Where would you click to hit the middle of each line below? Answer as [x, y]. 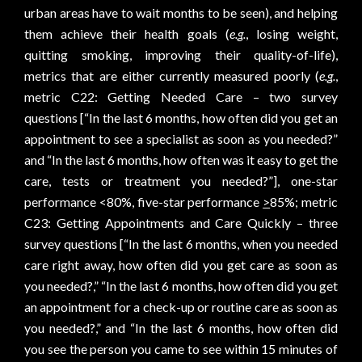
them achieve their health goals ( [127, 34]
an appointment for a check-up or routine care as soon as [181, 307]
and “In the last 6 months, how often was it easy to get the [181, 160]
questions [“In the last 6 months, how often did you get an [181, 118]
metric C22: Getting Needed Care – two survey [181, 97]
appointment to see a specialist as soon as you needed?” [181, 139]
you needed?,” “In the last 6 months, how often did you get [181, 286]
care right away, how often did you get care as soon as [181, 265]
